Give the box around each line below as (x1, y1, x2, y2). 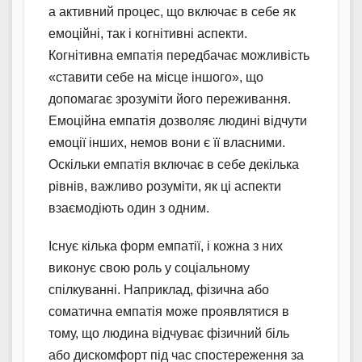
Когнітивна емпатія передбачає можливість (48, 48, 309, 62)
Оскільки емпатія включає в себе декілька (48, 157, 299, 171)
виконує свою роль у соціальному (48, 260, 250, 275)
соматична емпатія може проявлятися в (48, 304, 289, 318)
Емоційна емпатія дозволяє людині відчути (48, 113, 307, 128)
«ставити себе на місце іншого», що (48, 69, 263, 84)
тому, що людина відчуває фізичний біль (48, 326, 289, 340)
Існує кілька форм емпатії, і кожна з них (48, 238, 283, 253)
